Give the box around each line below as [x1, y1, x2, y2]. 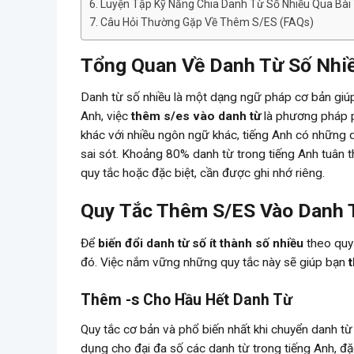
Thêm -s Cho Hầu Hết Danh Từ [81, 290, 292, 309]
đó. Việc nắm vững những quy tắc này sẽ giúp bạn [81, 254, 348, 269]
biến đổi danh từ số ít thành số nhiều [98, 235, 303, 250]
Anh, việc [81, 109, 131, 124]
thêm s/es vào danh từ [131, 109, 261, 124]
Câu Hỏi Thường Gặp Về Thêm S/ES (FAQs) [100, 16, 314, 29]
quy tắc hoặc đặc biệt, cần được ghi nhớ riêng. [81, 166, 325, 181]
